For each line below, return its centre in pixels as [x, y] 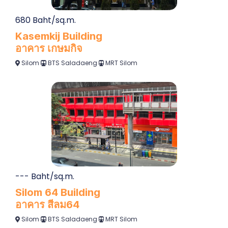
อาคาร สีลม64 [47, 205]
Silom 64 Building [58, 193]
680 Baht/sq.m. [46, 20]
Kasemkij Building [59, 36]
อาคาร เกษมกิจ [49, 49]
